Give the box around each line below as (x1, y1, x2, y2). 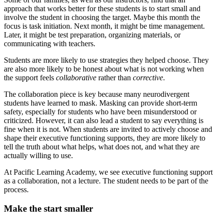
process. (4, 185, 29, 194)
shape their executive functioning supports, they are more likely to (4, 134, 205, 143)
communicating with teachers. (4, 39, 95, 48)
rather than (96, 73, 133, 82)
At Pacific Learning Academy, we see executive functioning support (4, 168, 213, 177)
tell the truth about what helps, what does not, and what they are (4, 143, 200, 151)
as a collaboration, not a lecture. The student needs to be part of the (4, 177, 208, 185)
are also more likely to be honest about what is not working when (4, 65, 204, 73)
